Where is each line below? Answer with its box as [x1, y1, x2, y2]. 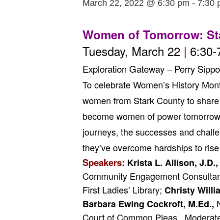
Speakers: [82, 156, 125, 169]
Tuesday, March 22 [82, 42, 180, 59]
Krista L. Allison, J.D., [127, 156, 218, 169]
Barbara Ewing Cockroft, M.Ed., [82, 197, 214, 210]
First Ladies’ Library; [82, 183, 165, 196]
